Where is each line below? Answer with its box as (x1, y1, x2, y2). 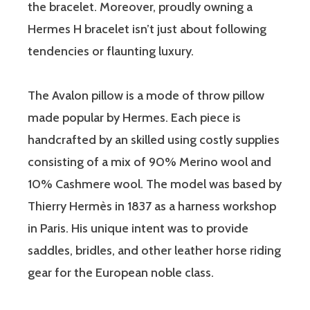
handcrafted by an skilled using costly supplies (28, 131, 280, 147)
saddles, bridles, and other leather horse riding (28, 242, 281, 258)
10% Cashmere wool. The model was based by (28, 176, 282, 192)
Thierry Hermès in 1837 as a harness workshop (28, 198, 276, 214)
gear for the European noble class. (28, 264, 214, 280)
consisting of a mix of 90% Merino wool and (28, 154, 271, 170)
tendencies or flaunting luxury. (28, 43, 194, 59)
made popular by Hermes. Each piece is (28, 109, 241, 125)
